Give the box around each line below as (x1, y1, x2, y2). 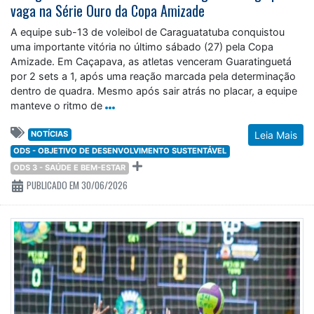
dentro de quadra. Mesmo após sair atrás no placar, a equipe (11, 85, 297, 97)
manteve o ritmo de (11, 100, 102, 112)
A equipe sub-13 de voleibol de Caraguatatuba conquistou (11, 26, 285, 39)
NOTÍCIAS (31, 129, 69, 139)
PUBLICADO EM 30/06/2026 (25, 178, 128, 193)
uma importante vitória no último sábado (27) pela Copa (11, 41, 273, 53)
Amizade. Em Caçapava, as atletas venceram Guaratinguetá (11, 55, 292, 68)
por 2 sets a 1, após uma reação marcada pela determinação (11, 70, 296, 83)
